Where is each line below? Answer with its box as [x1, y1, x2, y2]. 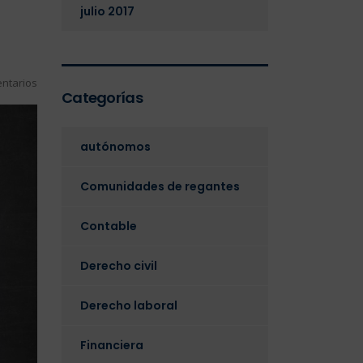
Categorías [62, 88, 143, 108]
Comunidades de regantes [80, 178, 240, 194]
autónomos [80, 139, 151, 155]
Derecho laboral [80, 297, 177, 314]
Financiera [80, 337, 143, 353]
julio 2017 [80, 3, 135, 19]
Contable [80, 218, 137, 234]
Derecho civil [80, 258, 157, 274]
